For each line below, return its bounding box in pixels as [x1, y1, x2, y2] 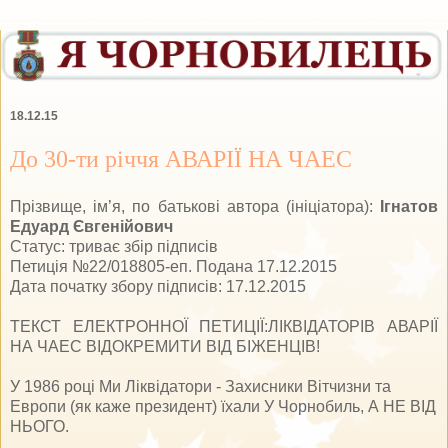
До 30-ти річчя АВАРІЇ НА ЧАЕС [10, 144, 352, 172]
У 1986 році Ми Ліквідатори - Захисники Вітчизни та [10, 377, 391, 395]
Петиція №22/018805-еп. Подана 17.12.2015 [10, 257, 337, 275]
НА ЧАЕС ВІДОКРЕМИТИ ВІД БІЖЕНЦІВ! [10, 337, 324, 355]
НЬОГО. [10, 417, 69, 435]
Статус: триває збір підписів [10, 237, 218, 255]
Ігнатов [380, 197, 438, 215]
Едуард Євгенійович [10, 217, 173, 235]
